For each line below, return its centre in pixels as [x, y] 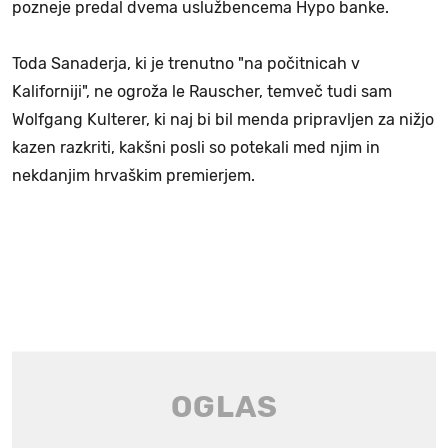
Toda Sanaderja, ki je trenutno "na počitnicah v [186, 64]
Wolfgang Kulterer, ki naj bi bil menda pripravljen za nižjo [223, 120]
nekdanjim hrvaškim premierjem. [133, 176]
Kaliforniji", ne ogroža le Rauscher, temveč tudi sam [202, 92]
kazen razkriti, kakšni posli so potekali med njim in [196, 148]
